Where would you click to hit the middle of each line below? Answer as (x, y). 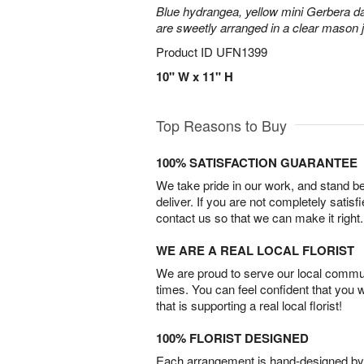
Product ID (186, 52)
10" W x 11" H (195, 76)
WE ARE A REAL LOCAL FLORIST (255, 250)
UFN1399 (242, 52)
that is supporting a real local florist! (249, 305)
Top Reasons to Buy (221, 125)
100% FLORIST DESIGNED (232, 338)
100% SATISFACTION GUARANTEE (257, 162)
